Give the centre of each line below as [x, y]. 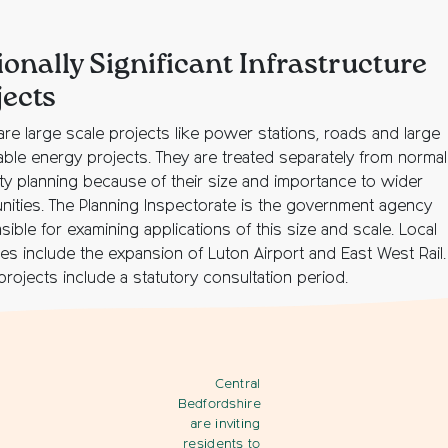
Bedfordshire [219, 404]
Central [237, 384]
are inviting [225, 424]
